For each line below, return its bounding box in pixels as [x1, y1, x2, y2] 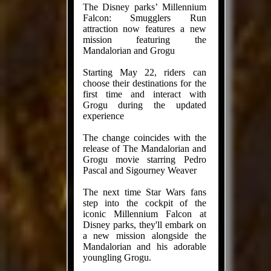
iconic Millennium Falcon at [82, 209, 206, 219]
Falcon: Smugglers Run [82, 13, 206, 23]
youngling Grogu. [82, 252, 151, 263]
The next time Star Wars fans [82, 187, 206, 197]
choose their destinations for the [82, 78, 206, 88]
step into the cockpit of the [82, 198, 206, 208]
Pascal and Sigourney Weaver [82, 165, 197, 175]
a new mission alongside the [82, 230, 206, 241]
